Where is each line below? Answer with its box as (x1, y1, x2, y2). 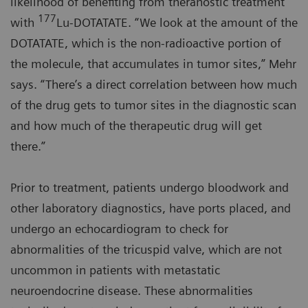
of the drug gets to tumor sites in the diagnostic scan (10, 98, 296, 113)
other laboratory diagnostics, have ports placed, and (10, 201, 291, 216)
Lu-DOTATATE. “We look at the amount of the (56, 15, 298, 30)
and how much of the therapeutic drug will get (10, 118, 262, 133)
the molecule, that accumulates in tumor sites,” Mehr (10, 56, 296, 71)
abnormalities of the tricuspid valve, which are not (10, 242, 282, 257)
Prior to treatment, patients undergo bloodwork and (10, 180, 289, 195)
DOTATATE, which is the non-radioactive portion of (10, 36, 281, 51)
